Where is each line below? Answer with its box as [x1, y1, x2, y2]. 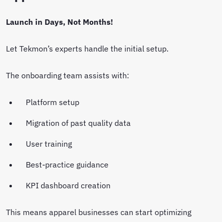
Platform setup [26, 97, 81, 108]
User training [26, 138, 74, 149]
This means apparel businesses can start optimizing [6, 207, 191, 218]
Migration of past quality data [26, 117, 133, 128]
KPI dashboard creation [26, 180, 112, 191]
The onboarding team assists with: [6, 70, 131, 81]
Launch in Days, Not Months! [6, 16, 113, 27]
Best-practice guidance [26, 159, 111, 170]
